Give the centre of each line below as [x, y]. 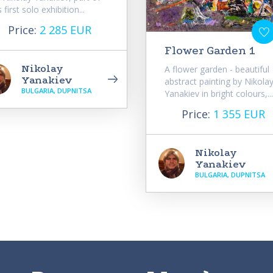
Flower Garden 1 [210, 51]
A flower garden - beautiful [217, 69]
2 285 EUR [66, 30]
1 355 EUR [239, 114]
